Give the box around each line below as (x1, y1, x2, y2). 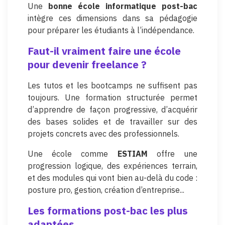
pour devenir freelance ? (28, 57, 147, 71)
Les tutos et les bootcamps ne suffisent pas (28, 80, 197, 90)
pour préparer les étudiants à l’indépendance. (28, 25, 194, 35)
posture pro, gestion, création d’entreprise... (28, 184, 184, 195)
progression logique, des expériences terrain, (28, 160, 197, 171)
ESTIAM (117, 148, 148, 159)
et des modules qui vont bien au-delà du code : (28, 172, 197, 183)
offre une (147, 148, 198, 159)
